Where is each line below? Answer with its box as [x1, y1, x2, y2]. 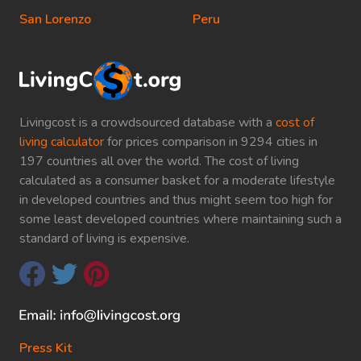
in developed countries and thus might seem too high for [19, 190, 333, 209]
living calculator [19, 132, 104, 151]
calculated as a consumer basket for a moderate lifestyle [19, 171, 335, 189]
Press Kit [19, 338, 72, 357]
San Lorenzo [19, 10, 91, 28]
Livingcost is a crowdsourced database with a [19, 113, 276, 131]
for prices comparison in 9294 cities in [104, 132, 317, 151]
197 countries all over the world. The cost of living [19, 151, 299, 170]
